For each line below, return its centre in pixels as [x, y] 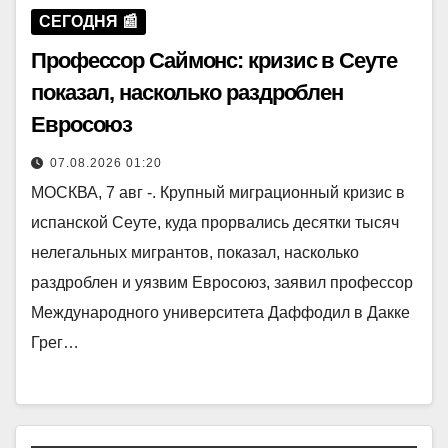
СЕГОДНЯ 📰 [88, 22]
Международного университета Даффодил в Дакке [220, 313]
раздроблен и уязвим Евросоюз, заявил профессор [222, 283]
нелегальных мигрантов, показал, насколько [195, 253]
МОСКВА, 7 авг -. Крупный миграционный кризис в [218, 193]
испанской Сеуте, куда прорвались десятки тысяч [215, 223]
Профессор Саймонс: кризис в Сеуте [214, 61]
